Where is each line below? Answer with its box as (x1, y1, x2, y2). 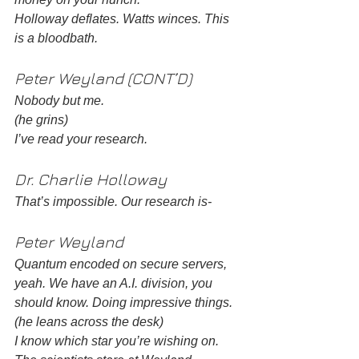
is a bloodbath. (14, 30, 101, 45)
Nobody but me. (14, 93, 107, 107)
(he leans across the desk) (14, 314, 163, 329)
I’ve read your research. (14, 131, 151, 146)
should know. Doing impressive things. (14, 295, 236, 309)
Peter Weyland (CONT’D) (14, 68, 196, 87)
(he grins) (14, 112, 68, 127)
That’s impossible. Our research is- (14, 194, 215, 208)
